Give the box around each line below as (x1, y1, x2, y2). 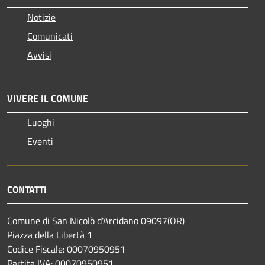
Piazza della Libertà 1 (7, 228, 92, 243)
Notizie (27, 10, 56, 25)
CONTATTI (7, 182, 47, 197)
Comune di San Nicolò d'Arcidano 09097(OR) (7, 214, 185, 228)
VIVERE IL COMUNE (7, 91, 88, 106)
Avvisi (27, 48, 51, 63)
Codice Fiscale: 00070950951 (7, 242, 125, 257)
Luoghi (27, 115, 54, 130)
